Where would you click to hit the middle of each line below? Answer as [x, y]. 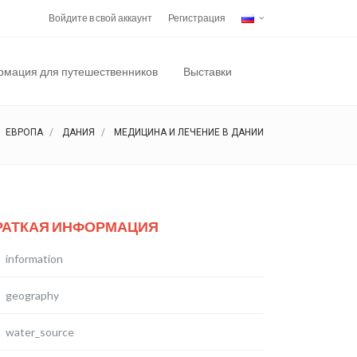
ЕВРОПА [24, 132]
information [34, 259]
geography [32, 295]
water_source [40, 332]
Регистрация [197, 18]
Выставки [208, 71]
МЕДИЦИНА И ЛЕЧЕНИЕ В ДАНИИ [189, 132]
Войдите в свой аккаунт [100, 18]
